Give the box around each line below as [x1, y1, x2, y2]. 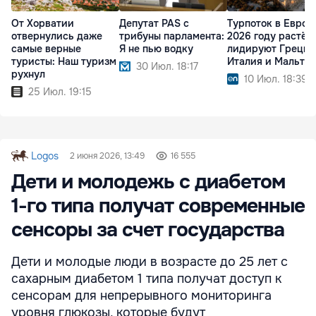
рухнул [11, 68, 45, 81]
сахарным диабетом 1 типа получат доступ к [11, 271, 281, 287]
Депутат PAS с [119, 17, 189, 30]
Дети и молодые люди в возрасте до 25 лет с [11, 254, 288, 270]
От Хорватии [11, 17, 74, 30]
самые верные [11, 42, 81, 56]
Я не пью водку [119, 42, 193, 56]
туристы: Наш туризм [11, 55, 116, 68]
